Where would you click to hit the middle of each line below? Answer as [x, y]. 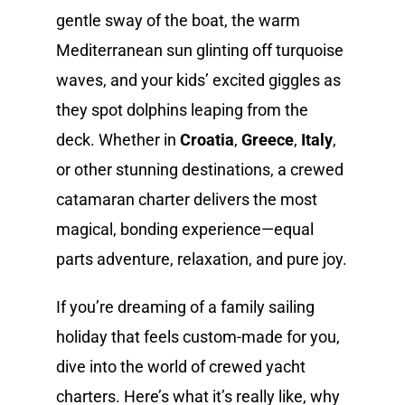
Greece [268, 139]
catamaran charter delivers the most [187, 199]
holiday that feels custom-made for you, [198, 336]
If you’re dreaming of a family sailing [186, 306]
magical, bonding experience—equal [185, 229]
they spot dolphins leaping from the [183, 109]
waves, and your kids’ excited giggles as [199, 80]
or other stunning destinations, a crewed [200, 169]
